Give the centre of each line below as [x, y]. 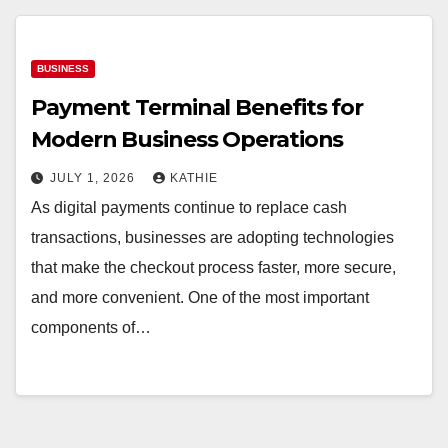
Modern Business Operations [187, 139]
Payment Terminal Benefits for [197, 107]
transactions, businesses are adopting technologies [212, 237]
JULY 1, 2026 [94, 178]
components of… [91, 327]
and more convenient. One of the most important [200, 297]
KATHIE [194, 178]
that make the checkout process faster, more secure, [213, 267]
